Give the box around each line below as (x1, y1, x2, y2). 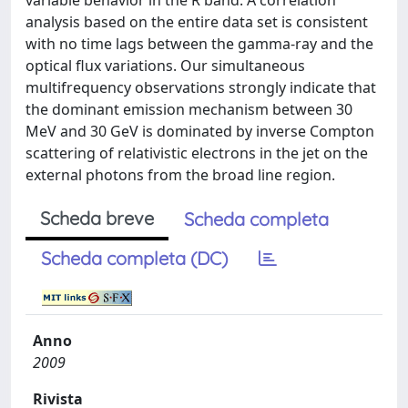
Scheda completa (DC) (41, 247, 228, 270)
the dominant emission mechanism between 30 (25, 99, 352, 119)
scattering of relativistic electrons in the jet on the (25, 143, 368, 163)
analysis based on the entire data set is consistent (25, 12, 368, 32)
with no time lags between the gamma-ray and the (25, 34, 373, 54)
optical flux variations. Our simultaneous (25, 56, 305, 76)
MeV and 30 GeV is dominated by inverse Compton (25, 121, 374, 141)
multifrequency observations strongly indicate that (25, 77, 376, 97)
